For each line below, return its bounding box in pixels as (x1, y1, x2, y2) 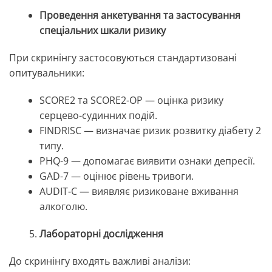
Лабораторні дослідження (39, 227, 163, 241)
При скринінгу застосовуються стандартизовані (9, 51, 237, 65)
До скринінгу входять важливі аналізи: (9, 254, 191, 268)
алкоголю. (39, 200, 87, 214)
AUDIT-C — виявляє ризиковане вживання (39, 185, 239, 199)
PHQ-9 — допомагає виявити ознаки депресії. (39, 154, 255, 168)
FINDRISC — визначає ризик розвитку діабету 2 (39, 124, 261, 138)
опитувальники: (9, 66, 84, 80)
